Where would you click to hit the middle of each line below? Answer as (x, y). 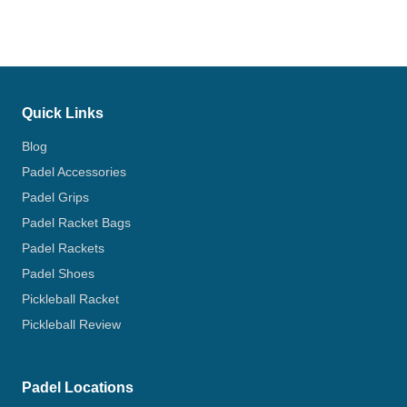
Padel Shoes (58, 274)
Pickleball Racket (70, 299)
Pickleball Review (71, 325)
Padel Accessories (74, 172)
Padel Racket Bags (76, 223)
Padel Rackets (63, 248)
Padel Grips (55, 198)
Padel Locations (78, 387)
